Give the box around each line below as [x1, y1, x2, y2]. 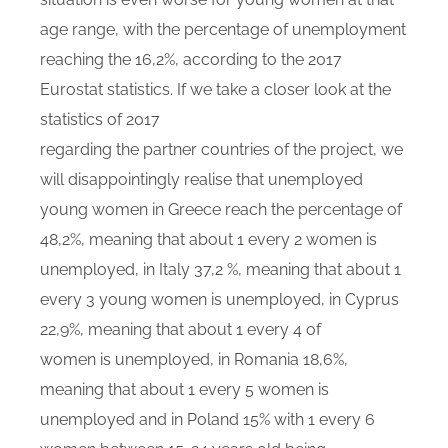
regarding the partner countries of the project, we [40, 140, 403, 159]
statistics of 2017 [40, 110, 160, 129]
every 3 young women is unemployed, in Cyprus [40, 290, 399, 309]
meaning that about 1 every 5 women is [40, 380, 329, 399]
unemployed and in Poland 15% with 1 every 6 [40, 410, 375, 429]
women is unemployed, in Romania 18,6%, [40, 350, 348, 369]
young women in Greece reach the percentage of [40, 200, 402, 219]
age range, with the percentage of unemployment [40, 20, 406, 39]
